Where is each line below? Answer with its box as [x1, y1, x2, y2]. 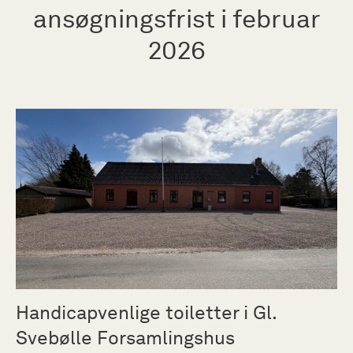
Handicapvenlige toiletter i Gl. [16, 301, 277, 324]
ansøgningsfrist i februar [32, 2, 321, 34]
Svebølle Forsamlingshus [16, 326, 235, 349]
